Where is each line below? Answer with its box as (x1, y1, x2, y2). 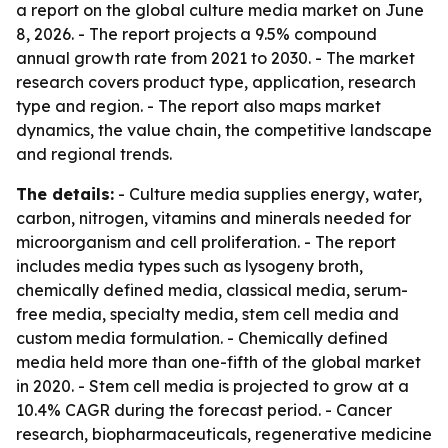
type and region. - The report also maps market (16, 96, 381, 116)
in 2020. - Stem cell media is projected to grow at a (16, 376, 409, 396)
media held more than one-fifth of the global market (16, 352, 421, 372)
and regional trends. (16, 144, 172, 164)
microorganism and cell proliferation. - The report (16, 232, 396, 252)
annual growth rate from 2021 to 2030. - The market (16, 48, 415, 68)
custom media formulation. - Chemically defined (16, 328, 388, 348)
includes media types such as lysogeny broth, (16, 256, 363, 276)
